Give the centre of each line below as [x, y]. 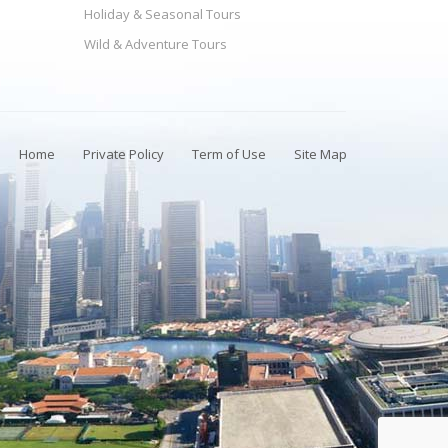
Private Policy [123, 154]
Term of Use [229, 154]
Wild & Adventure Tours [155, 44]
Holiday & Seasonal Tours [162, 14]
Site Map [320, 154]
